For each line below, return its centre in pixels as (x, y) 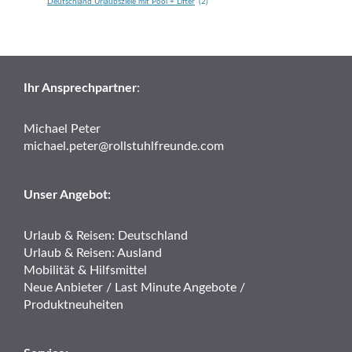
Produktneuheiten (73, 304)
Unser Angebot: (67, 194)
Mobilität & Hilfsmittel (85, 270)
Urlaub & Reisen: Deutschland (106, 235)
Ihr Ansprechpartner (80, 88)
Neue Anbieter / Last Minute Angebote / (134, 287)
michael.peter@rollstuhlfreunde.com (124, 146)
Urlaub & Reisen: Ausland (93, 253)
